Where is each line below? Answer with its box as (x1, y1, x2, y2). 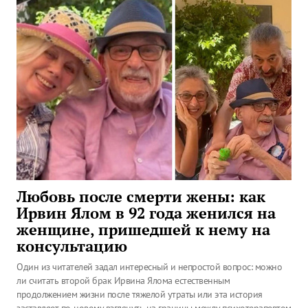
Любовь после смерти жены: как (16, 187, 265, 206)
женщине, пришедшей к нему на (16, 220, 270, 239)
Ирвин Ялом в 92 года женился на (16, 203, 276, 223)
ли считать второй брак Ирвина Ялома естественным (16, 274, 230, 287)
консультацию (16, 236, 127, 256)
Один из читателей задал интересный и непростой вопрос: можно (16, 261, 282, 273)
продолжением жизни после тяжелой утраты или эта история (16, 288, 263, 300)
